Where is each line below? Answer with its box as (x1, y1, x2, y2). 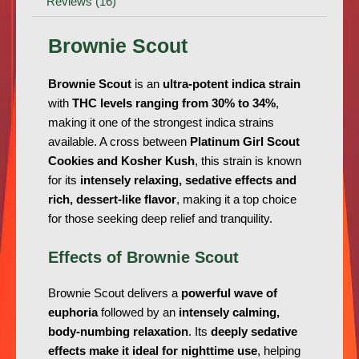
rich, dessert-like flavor (48, 193, 176, 207)
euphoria (48, 306, 98, 320)
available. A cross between (48, 135, 190, 149)
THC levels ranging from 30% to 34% (72, 97, 276, 111)
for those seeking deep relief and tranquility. (48, 212, 272, 226)
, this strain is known (195, 155, 301, 168)
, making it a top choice (176, 193, 296, 207)
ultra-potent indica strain (163, 78, 301, 91)
